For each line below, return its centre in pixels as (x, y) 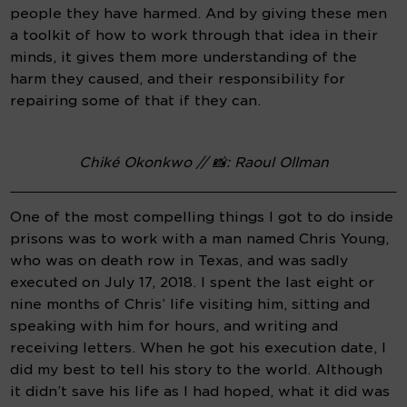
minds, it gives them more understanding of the (184, 58)
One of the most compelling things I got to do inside (202, 218)
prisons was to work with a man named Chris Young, (200, 239)
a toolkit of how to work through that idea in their (194, 36)
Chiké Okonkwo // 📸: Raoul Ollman (203, 163)
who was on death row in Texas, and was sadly (179, 261)
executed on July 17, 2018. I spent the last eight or (193, 283)
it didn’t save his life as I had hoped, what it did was (200, 392)
